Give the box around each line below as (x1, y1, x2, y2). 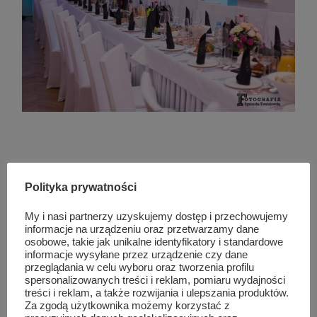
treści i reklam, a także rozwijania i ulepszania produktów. (25, 287, 289, 299)
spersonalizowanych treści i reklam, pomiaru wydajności (25, 275, 285, 286)
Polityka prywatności (25, 181, 137, 193)
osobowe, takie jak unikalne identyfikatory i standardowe (25, 236, 283, 248)
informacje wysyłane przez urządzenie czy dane (25, 249, 248, 260)
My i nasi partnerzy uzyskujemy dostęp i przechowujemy (25, 211, 288, 222)
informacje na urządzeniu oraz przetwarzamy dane (25, 224, 259, 235)
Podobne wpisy (11, 165, 98, 183)
